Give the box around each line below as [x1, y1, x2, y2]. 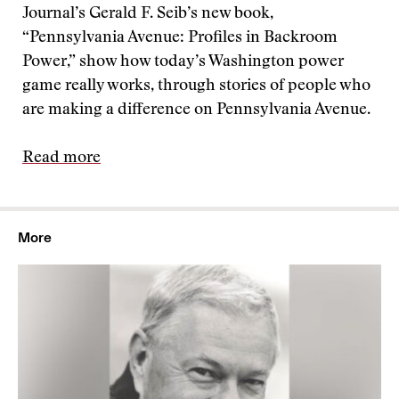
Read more [22, 151, 101, 167]
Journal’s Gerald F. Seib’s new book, [22, 6, 273, 22]
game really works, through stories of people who [22, 78, 370, 94]
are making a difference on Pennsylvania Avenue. [22, 102, 370, 118]
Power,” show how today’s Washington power [22, 54, 344, 70]
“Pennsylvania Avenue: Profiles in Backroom [22, 30, 338, 46]
